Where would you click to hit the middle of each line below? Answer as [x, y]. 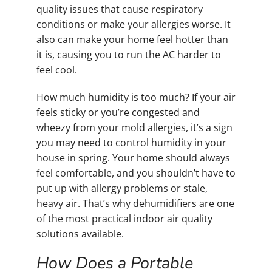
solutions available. [80, 233]
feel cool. [57, 70]
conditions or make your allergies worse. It [134, 24]
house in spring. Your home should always [133, 158]
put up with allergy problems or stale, [122, 188]
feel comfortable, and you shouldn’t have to [136, 173]
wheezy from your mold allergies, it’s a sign [134, 127]
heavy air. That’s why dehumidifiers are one [135, 203]
